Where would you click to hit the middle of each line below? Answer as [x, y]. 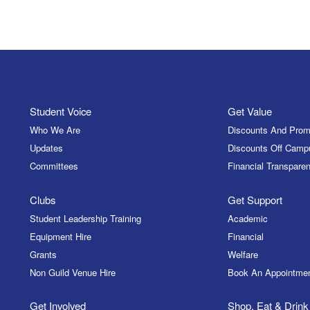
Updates [46, 148]
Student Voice [60, 111]
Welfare [243, 254]
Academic [248, 218]
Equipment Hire [60, 236]
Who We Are [55, 130]
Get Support [255, 199]
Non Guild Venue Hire [72, 272]
